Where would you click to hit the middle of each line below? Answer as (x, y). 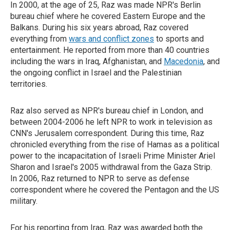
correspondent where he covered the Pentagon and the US (115, 190)
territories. (29, 84)
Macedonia (184, 62)
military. (24, 201)
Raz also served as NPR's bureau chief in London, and (107, 111)
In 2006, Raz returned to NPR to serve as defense (100, 179)
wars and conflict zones (111, 39)
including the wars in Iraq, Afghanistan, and (87, 62)
